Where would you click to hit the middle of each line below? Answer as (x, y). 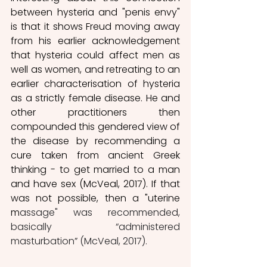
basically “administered (95, 226)
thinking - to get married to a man (95, 169)
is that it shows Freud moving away (95, 26)
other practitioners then (95, 112)
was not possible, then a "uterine (95, 198)
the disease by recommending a (95, 141)
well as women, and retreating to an (95, 69)
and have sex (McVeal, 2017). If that (95, 184)
